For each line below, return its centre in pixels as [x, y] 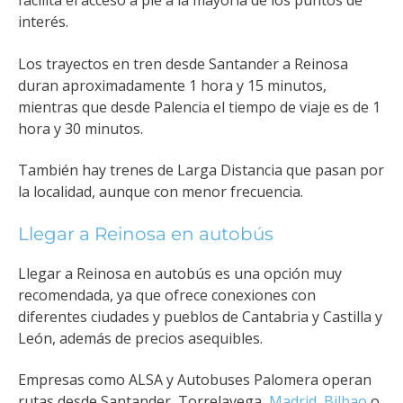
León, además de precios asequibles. [140, 338]
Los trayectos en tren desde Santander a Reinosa [183, 63]
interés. [43, 22]
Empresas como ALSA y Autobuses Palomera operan [195, 380]
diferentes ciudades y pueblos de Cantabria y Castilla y [200, 316]
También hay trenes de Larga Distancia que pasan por [201, 170]
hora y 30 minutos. [81, 128]
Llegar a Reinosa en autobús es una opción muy [180, 273]
